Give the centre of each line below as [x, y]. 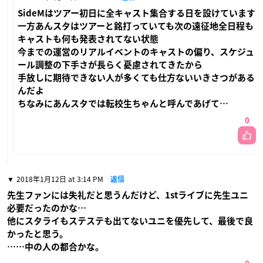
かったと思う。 [38, 234]
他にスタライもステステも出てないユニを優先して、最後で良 [130, 221]
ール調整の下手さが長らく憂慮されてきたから [110, 65]
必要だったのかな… [47, 208]
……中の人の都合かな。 [55, 247]
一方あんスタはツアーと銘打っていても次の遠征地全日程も [136, 26]
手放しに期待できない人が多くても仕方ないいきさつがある [136, 77]
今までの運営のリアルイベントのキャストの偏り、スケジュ [136, 52]
